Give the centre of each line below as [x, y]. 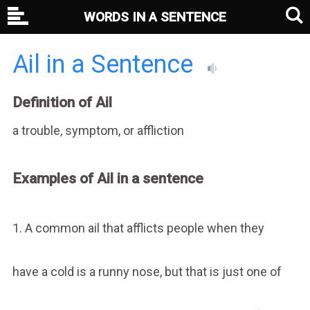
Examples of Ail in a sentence [108, 178]
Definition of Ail [62, 102]
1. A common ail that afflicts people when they [138, 228]
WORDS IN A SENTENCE [155, 17]
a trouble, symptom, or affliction [98, 130]
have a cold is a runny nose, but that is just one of [147, 271]
